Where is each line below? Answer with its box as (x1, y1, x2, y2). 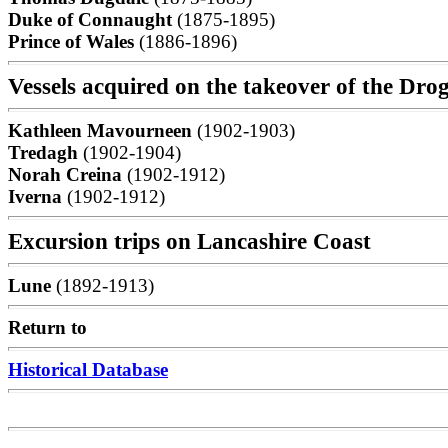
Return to (8, 317, 87, 338)
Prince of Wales (8, 31, 139, 52)
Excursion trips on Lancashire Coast (8, 228, 371, 254)
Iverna (8, 186, 67, 207)
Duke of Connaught (8, 9, 177, 30)
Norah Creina (8, 164, 127, 185)
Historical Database (8, 359, 168, 380)
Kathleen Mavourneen (8, 120, 192, 141)
